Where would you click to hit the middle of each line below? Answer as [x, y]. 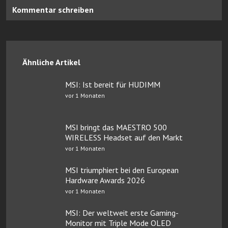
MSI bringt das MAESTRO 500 [116, 127]
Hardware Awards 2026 [105, 180]
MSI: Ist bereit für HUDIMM [113, 84]
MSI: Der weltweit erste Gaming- [122, 212]
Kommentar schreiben [53, 9]
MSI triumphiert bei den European [122, 170]
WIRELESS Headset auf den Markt [124, 137]
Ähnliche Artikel [51, 62]
